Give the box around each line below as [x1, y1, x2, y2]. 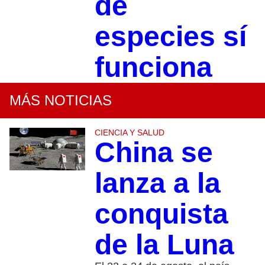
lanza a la [94, 167, 221, 199]
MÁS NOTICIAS [9, 92, 112, 109]
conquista [94, 198, 228, 230]
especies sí [94, 21, 247, 53]
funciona [94, 51, 212, 83]
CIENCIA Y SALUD [94, 128, 164, 138]
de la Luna [94, 229, 234, 261]
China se [94, 137, 213, 169]
